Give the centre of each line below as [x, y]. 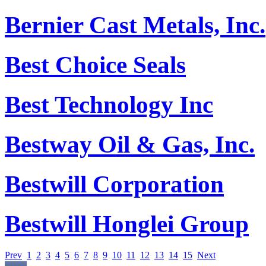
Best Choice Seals [95, 65]
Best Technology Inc [109, 104]
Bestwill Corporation [114, 184]
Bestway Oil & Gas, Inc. [130, 144]
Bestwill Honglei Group [127, 224]
